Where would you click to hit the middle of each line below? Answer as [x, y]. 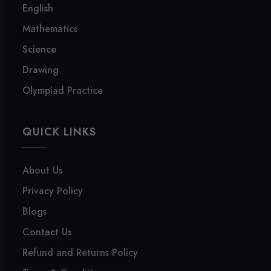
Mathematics [50, 28]
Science [40, 49]
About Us [43, 170]
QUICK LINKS [60, 132]
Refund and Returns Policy [80, 252]
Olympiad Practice [63, 90]
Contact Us [47, 232]
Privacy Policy [53, 191]
